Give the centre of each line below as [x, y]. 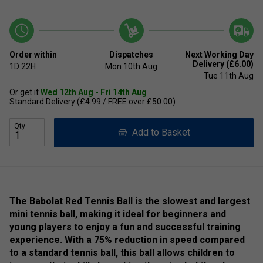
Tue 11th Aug [228, 76]
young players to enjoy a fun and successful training [125, 227]
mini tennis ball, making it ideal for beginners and [118, 214]
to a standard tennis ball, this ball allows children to [122, 253]
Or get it [25, 92]
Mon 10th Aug [131, 67]
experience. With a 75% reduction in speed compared [127, 240]
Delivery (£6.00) [223, 64]
